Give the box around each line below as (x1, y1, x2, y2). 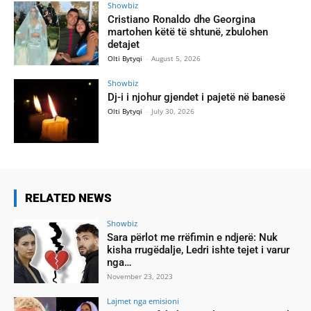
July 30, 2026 (151, 106, 195, 117)
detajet (108, 38, 140, 51)
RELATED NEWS (25, 190, 112, 205)
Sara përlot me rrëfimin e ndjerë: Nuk (107, 230, 278, 244)
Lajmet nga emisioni (107, 295, 180, 306)
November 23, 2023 (107, 271, 174, 281)
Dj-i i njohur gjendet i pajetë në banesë (108, 91, 286, 104)
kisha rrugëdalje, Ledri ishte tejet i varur (107, 243, 290, 256)
